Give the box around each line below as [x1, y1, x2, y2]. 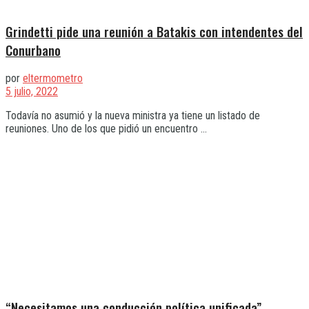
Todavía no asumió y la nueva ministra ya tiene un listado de [6, 109, 260, 123]
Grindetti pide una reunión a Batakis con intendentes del [6, 21, 303, 41]
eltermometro [23, 72, 83, 86]
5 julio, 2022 [6, 85, 58, 99]
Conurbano [6, 40, 61, 59]
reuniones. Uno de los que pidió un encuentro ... [6, 122, 207, 136]
